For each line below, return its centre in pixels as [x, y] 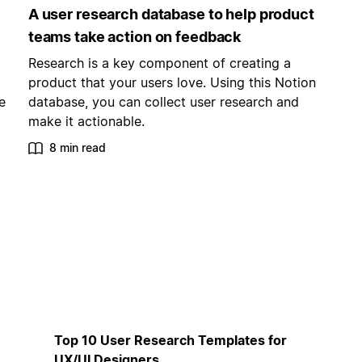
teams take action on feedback [135, 37]
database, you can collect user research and [163, 102]
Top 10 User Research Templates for [170, 340]
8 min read [77, 148]
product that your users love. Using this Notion [172, 83]
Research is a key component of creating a [159, 63]
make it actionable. [86, 122]
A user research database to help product [171, 15]
